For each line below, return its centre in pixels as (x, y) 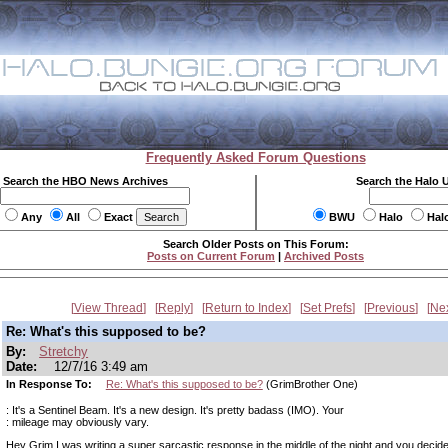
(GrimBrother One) (310, 384)
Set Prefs (327, 308)
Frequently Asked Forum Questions (255, 157)
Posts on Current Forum (211, 256)
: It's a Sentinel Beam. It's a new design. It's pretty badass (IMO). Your (175, 410)
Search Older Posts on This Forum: (255, 244)
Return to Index (246, 308)
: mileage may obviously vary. (77, 422)
